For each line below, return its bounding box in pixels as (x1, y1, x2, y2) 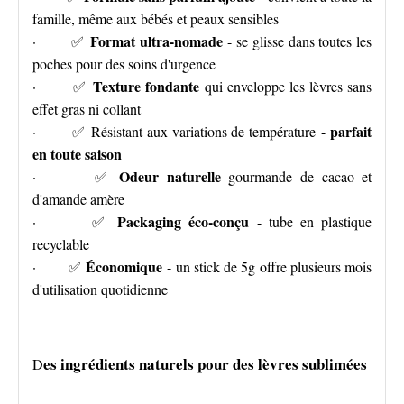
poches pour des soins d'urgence (32, 54, 216, 73)
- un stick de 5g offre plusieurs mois (167, 257, 372, 276)
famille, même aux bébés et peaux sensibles (32, 9, 279, 28)
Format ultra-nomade (89, 31, 223, 51)
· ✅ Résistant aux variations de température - (32, 122, 330, 141)
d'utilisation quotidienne (32, 280, 168, 298)
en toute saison (32, 143, 122, 164)
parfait (330, 121, 372, 142)
